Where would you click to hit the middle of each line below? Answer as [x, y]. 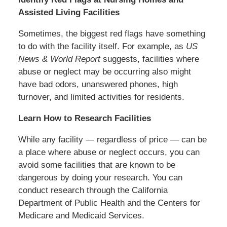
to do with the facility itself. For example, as [102, 46]
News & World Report [59, 59]
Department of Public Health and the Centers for [109, 203]
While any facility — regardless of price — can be [112, 139]
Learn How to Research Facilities [84, 118]
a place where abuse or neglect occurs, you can [109, 152]
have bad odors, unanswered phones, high [98, 84]
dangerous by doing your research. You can [100, 177]
